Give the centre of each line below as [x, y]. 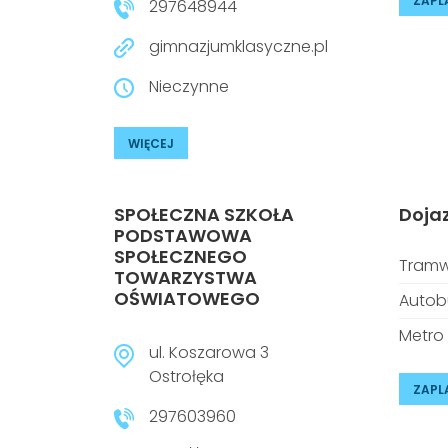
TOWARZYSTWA [185, 277]
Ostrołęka [186, 376]
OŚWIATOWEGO [187, 298]
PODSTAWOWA [183, 235]
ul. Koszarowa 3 [209, 352]
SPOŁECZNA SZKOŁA [204, 214]
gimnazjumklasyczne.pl [238, 46]
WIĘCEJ [151, 143]
